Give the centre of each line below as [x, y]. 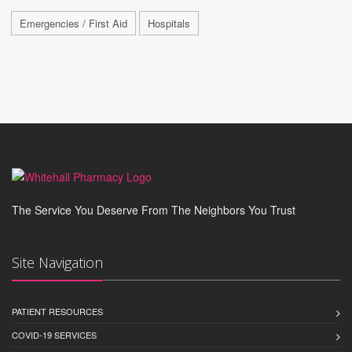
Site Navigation [57, 263]
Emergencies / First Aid [73, 24]
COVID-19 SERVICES [54, 335]
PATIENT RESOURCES [57, 312]
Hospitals [169, 24]
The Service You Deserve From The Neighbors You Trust [154, 210]
